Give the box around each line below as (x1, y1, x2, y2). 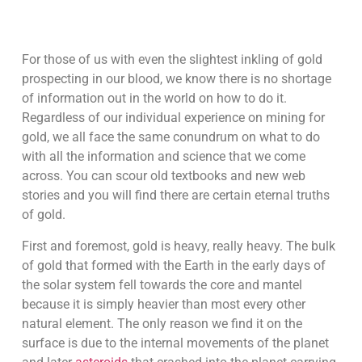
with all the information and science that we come (21, 149, 305, 165)
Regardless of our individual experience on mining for (21, 110, 325, 126)
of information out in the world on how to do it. (21, 90, 287, 107)
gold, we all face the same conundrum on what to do (21, 129, 320, 145)
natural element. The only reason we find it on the (21, 315, 302, 331)
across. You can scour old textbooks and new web (21, 168, 305, 184)
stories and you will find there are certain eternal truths (21, 187, 330, 204)
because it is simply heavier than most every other (21, 296, 305, 312)
